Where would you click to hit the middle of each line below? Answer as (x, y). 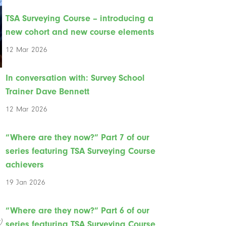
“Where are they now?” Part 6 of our (78, 210)
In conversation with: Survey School (75, 78)
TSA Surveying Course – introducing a (80, 18)
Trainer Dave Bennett (48, 91)
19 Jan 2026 (26, 182)
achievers (25, 164)
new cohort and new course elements (80, 32)
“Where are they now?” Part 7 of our (78, 137)
